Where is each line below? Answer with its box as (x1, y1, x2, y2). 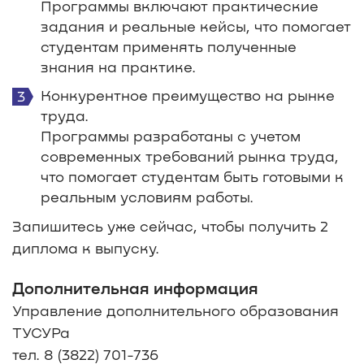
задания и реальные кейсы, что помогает (41, 16, 351, 35)
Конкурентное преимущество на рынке (41, 85, 335, 104)
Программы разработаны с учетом (41, 126, 301, 145)
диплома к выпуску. (12, 238, 159, 257)
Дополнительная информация (12, 277, 258, 297)
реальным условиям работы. (41, 187, 253, 206)
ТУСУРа (12, 323, 70, 341)
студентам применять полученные (41, 37, 297, 55)
